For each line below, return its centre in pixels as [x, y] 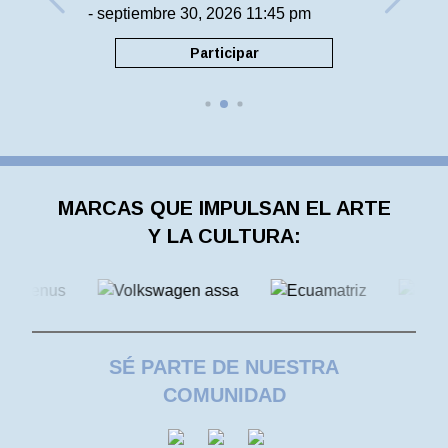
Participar [224, 53]
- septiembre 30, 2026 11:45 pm [199, 13]
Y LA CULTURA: [224, 236]
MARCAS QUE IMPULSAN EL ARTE [224, 208]
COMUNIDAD [224, 394]
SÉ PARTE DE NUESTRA [224, 366]
